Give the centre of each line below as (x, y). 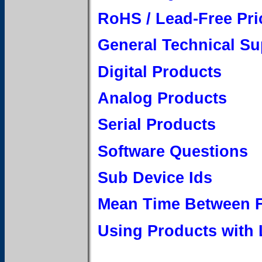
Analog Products (162, 98)
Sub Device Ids (155, 177)
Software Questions (173, 151)
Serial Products (157, 125)
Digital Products (160, 71)
